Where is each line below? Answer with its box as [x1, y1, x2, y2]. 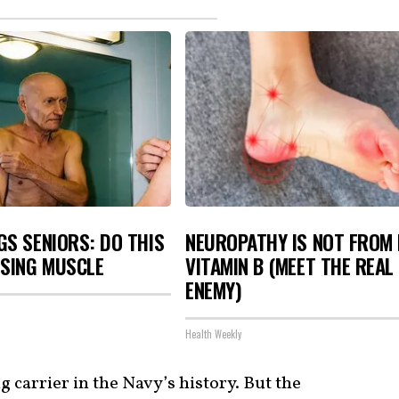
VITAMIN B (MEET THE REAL [185, 251, 394, 281]
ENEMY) [185, 275, 242, 305]
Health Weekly [185, 326, 241, 341]
